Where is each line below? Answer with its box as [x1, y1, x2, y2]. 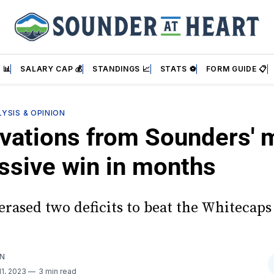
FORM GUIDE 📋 [206, 64, 267, 73]
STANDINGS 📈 [92, 64, 150, 73]
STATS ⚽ [160, 64, 196, 73]
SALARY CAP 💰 [20, 64, 83, 73]
